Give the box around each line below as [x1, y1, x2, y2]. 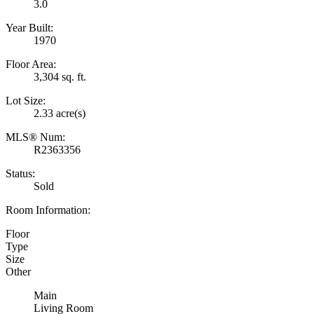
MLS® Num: [6, 131, 65, 144]
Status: [6, 168, 35, 180]
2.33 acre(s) [34, 107, 86, 120]
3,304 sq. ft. [34, 71, 86, 83]
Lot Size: [6, 95, 46, 107]
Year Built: [6, 22, 53, 34]
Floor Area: [6, 58, 56, 71]
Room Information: [6, 204, 90, 217]
